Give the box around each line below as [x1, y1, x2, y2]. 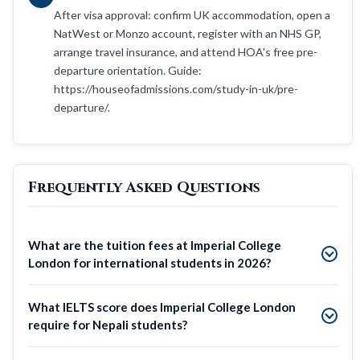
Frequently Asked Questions [28, 177, 260, 198]
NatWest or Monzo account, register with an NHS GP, [54, 26, 321, 40]
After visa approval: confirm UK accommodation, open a [54, 7, 330, 22]
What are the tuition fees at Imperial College [28, 237, 281, 252]
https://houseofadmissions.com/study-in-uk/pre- [54, 81, 298, 96]
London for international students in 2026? [28, 255, 271, 270]
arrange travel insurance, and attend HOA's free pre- [54, 44, 317, 59]
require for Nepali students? [28, 317, 187, 332]
